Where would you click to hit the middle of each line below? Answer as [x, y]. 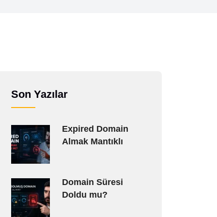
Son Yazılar [39, 94]
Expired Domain [95, 129]
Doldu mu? [85, 195]
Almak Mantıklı [92, 141]
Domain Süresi [92, 182]
